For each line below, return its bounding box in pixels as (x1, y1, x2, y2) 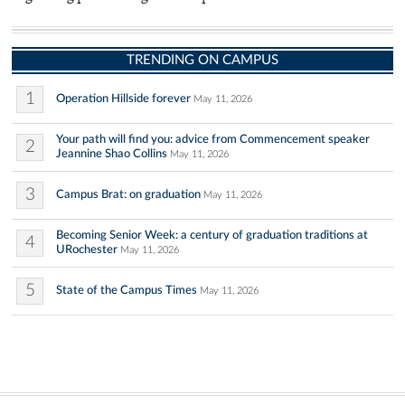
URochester (56, 243, 118, 257)
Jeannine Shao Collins (56, 147, 167, 161)
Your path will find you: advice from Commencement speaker (56, 133, 370, 146)
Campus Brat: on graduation (56, 188, 201, 202)
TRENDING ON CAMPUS (127, 53, 278, 68)
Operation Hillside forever (56, 92, 191, 106)
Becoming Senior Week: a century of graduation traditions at (56, 229, 368, 242)
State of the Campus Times (56, 284, 197, 297)
